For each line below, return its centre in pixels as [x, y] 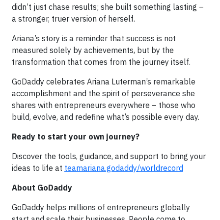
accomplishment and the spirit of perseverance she [103, 93]
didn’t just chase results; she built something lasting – [108, 7]
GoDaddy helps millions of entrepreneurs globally [101, 207]
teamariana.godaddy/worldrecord [124, 168]
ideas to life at [38, 168]
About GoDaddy [42, 188]
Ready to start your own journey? [76, 137]
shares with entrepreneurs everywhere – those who [104, 105]
